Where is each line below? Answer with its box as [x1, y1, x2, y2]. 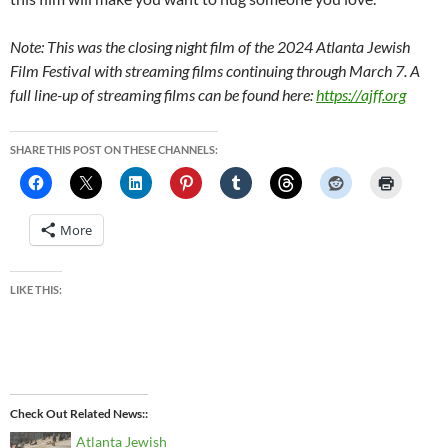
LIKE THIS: [10, 283, 62, 297]
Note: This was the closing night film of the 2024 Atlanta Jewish [10, 37, 410, 57]
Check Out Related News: [10, 406, 145, 422]
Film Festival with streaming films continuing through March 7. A [10, 61, 420, 81]
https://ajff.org [316, 85, 406, 105]
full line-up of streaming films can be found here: [10, 85, 316, 105]
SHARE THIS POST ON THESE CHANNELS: [10, 143, 218, 157]
